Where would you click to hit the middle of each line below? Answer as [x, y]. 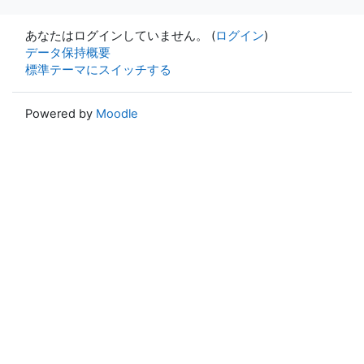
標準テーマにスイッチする [98, 69]
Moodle [117, 113]
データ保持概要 [68, 52]
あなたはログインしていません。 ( [120, 35]
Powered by [61, 113]
